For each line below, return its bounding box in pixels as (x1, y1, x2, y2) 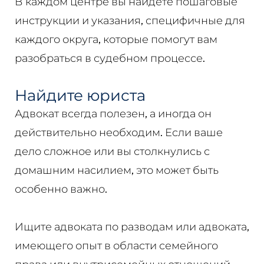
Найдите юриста (14, 85, 146, 104)
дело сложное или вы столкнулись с (14, 144, 210, 157)
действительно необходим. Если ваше (14, 126, 223, 138)
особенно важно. (14, 182, 107, 195)
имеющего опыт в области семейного (14, 239, 218, 252)
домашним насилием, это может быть (14, 163, 219, 176)
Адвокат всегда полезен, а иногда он (14, 107, 212, 120)
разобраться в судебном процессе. (14, 51, 205, 64)
